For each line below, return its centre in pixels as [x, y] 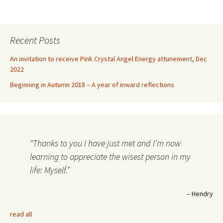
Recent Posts [35, 40]
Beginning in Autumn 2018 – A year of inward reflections [92, 85]
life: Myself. [48, 170]
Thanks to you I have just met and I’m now [107, 143]
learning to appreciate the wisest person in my [110, 157]
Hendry [202, 194]
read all [21, 214]
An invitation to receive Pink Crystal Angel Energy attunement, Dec [109, 59]
